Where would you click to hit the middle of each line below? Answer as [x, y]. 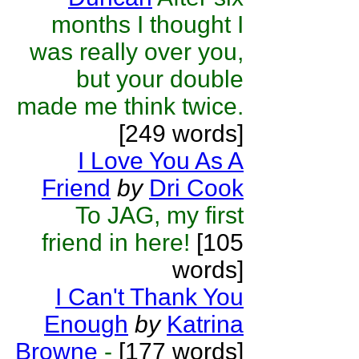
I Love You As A [161, 161]
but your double [160, 79]
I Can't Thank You [149, 297]
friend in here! [116, 242]
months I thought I [147, 24]
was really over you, [137, 52]
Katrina [205, 324]
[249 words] [181, 133]
